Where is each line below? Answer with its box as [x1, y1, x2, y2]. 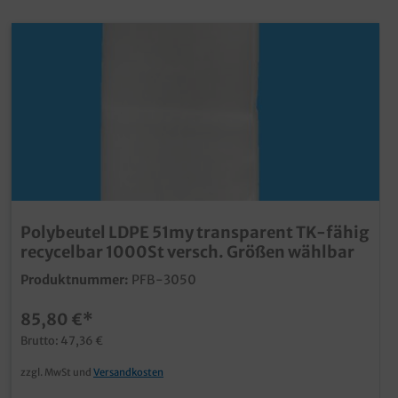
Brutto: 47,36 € [20, 332, 103, 347]
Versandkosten [93, 365, 163, 378]
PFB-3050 [131, 271, 196, 288]
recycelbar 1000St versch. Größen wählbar [20, 241, 354, 262]
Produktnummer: [20, 271, 129, 288]
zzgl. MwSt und [20, 365, 93, 378]
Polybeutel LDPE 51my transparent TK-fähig [20, 221, 369, 243]
